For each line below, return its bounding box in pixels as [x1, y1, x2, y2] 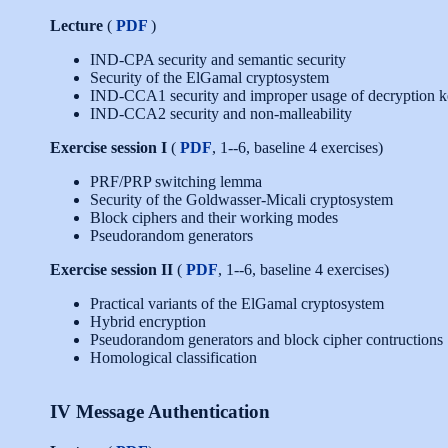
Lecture [50, 17, 103, 35]
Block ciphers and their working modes [90, 209, 338, 227]
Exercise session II [50, 261, 177, 279]
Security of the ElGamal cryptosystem [90, 69, 329, 87]
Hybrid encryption [90, 313, 206, 331]
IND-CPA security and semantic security [90, 51, 346, 69]
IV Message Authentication [50, 401, 270, 423]
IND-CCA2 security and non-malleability [90, 105, 352, 123]
